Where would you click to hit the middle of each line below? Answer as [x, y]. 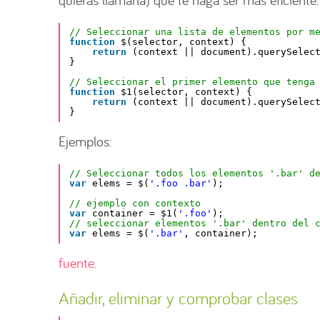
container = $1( [135, 214]
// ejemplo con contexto [135, 204]
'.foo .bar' [181, 184]
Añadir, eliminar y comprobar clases [178, 298]
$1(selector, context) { [186, 92]
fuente [76, 262]
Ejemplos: [85, 141]
